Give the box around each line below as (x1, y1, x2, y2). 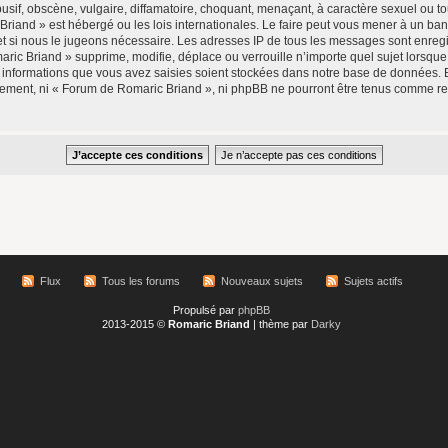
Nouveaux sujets (221, 275, 303, 287)
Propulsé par (173, 304, 238, 316)
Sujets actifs (344, 275, 403, 287)
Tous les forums (102, 275, 180, 287)
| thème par (250, 318, 311, 330)
